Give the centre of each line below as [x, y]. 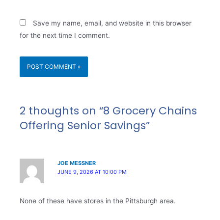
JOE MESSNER [77, 163]
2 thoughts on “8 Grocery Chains [108, 111]
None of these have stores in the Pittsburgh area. [98, 201]
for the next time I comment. [65, 36]
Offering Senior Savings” [85, 126]
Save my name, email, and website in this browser [112, 23]
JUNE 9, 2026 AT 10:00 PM [92, 172]
